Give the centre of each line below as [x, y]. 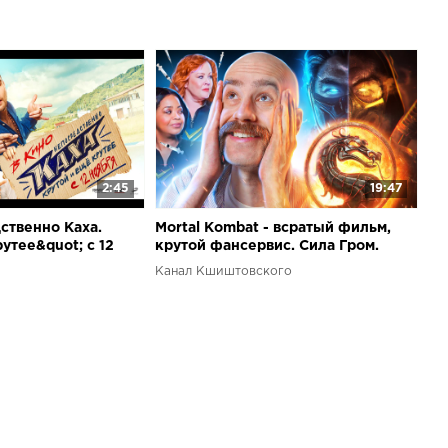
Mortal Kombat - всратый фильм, [272, 228]
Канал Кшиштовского [223, 272]
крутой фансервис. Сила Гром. [266, 246]
